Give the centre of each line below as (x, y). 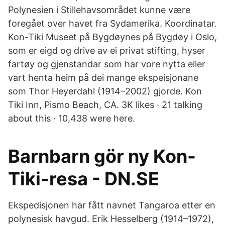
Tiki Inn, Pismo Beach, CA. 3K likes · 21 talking (105, 105)
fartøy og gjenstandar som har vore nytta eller (107, 64)
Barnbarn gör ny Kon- (102, 156)
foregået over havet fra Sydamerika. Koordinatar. (113, 23)
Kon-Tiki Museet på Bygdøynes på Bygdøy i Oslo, (113, 37)
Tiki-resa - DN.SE (84, 179)
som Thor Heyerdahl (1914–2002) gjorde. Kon (105, 91)
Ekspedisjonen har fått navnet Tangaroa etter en (112, 205)
